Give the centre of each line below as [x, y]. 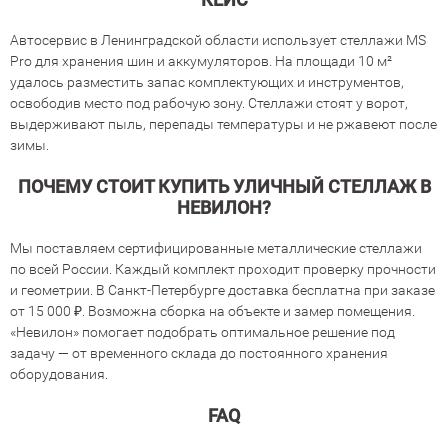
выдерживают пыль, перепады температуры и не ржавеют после [223, 124]
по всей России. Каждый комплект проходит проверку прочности [223, 269]
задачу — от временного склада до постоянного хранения [199, 353]
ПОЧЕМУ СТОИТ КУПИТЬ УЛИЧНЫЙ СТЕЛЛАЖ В [224, 187]
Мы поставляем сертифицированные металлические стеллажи [216, 248]
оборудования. [59, 374]
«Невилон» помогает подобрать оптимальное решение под [202, 332]
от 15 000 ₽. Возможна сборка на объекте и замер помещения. [212, 311]
